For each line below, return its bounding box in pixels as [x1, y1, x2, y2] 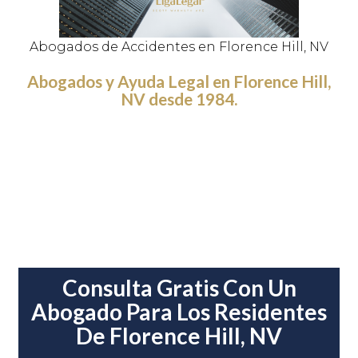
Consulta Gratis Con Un [62, 274, 296, 302]
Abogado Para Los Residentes [31, 298, 327, 326]
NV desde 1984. [121, 89, 237, 109]
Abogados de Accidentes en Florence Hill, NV [30, 39, 328, 55]
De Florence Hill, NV [76, 322, 282, 350]
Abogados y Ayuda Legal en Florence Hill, [27, 71, 331, 92]
